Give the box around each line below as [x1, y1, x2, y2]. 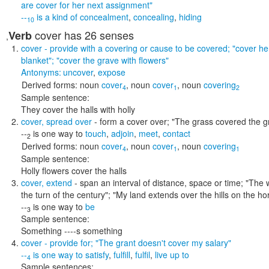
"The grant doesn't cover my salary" [95, 237, 231, 249]
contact [163, 127, 190, 139]
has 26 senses [61, 27, 134, 43]
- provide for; [42, 237, 95, 249]
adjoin [111, 127, 134, 139]
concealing [133, 11, 174, 23]
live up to [155, 249, 189, 261]
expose [98, 66, 125, 78]
